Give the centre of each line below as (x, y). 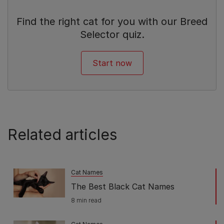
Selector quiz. (112, 34)
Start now (112, 63)
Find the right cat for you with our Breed (112, 21)
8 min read (86, 200)
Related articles (62, 134)
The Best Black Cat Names (123, 186)
